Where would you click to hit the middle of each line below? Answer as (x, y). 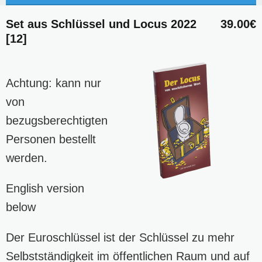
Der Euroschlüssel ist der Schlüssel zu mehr (120, 237)
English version (45, 188)
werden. (27, 158)
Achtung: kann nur (54, 83)
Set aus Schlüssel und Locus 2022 (101, 24)
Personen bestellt (51, 139)
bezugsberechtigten (57, 120)
